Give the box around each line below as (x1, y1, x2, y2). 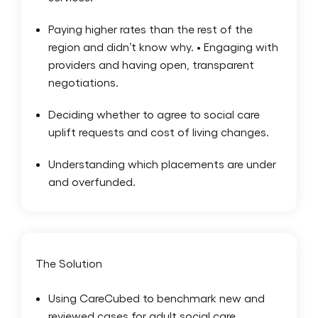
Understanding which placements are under (48, 156, 276, 170)
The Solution (35, 256, 102, 270)
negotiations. (48, 75, 119, 89)
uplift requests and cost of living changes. (48, 124, 269, 138)
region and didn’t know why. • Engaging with (48, 39, 278, 53)
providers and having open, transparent (48, 57, 254, 71)
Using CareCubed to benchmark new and (48, 290, 265, 305)
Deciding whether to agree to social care (48, 106, 260, 121)
